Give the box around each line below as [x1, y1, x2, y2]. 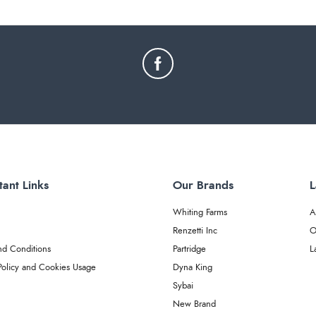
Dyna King [172, 262, 212, 272]
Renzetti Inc [172, 226, 217, 236]
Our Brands [172, 179, 233, 191]
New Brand [172, 299, 216, 309]
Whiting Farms [172, 207, 227, 217]
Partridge [172, 244, 206, 254]
